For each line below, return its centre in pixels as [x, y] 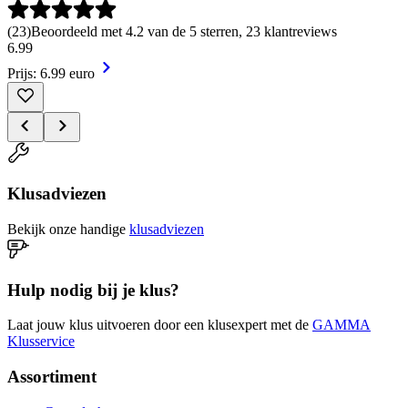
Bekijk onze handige [66, 229]
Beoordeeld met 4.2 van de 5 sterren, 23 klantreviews [184, 31]
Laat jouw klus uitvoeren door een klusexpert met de [158, 325]
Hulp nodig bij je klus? [93, 290]
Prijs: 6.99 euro [51, 73]
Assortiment [52, 377]
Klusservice [41, 342]
